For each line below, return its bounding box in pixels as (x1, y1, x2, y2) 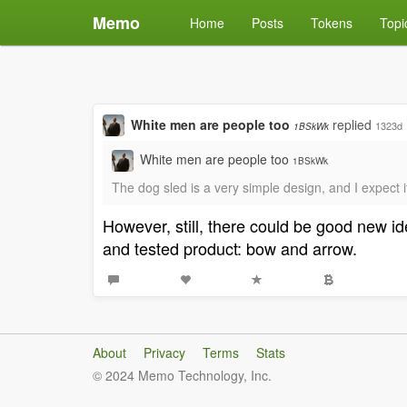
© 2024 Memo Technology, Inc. (93, 366, 272, 384)
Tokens (311, 14, 352, 32)
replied (333, 115, 375, 134)
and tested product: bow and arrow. (103, 236, 357, 260)
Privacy (144, 343, 185, 362)
